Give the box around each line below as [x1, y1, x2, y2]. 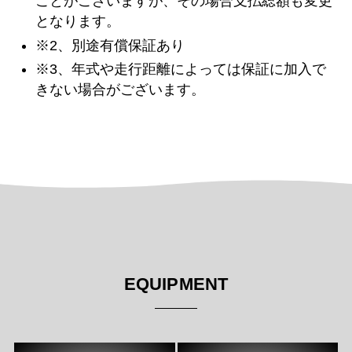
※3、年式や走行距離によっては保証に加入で [35, 61, 326, 78]
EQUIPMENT [123, 274, 229, 294]
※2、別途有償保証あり [35, 37, 185, 53]
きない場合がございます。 [35, 82, 205, 98]
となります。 [35, 13, 120, 30]
